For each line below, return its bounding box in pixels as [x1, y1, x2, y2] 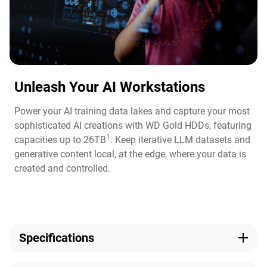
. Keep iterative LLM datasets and [110, 134, 250, 146]
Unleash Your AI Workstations [14, 79, 205, 96]
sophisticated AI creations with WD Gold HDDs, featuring [14, 120, 252, 132]
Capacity [10, 253, 46, 265]
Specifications [19, 231, 94, 246]
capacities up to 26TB [14, 134, 106, 146]
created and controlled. [14, 163, 110, 175]
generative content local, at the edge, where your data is [14, 148, 246, 160]
